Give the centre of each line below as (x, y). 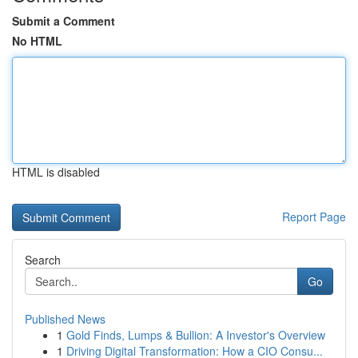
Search (43, 260)
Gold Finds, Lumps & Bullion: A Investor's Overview (196, 335)
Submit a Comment (64, 21)
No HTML (37, 41)
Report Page (314, 217)
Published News (65, 319)
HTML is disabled (56, 172)
